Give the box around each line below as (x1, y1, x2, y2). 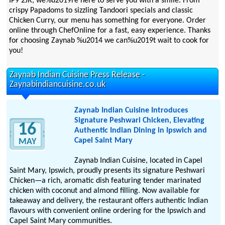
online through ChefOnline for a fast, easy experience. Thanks (9, 27, 210, 35)
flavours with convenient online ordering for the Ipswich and (10, 207, 206, 215)
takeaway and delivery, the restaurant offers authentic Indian (10, 197, 208, 205)
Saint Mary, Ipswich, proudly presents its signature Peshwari (10, 167, 205, 175)
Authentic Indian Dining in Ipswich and (74, 127, 207, 135)
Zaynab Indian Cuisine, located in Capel (74, 157, 202, 165)
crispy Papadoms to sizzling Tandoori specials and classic (9, 7, 193, 15)
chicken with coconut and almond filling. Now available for (10, 187, 200, 195)
